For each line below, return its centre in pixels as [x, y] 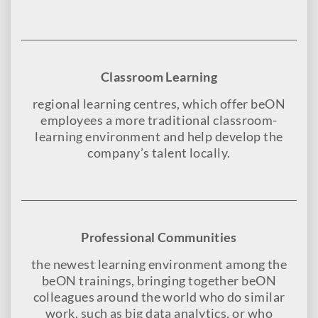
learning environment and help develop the [159, 137]
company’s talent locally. [159, 153]
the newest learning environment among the [159, 264]
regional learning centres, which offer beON [159, 104]
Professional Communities [159, 237]
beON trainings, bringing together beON [159, 281]
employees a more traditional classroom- [159, 120]
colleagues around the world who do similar [159, 297]
